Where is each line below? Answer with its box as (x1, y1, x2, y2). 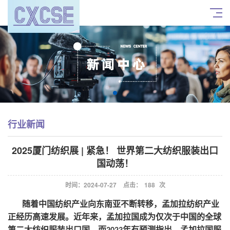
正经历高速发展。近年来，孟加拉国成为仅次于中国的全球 (8, 213, 221, 221)
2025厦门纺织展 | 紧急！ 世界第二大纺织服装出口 (12, 144, 218, 157)
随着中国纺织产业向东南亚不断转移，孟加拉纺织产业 (22, 200, 219, 208)
